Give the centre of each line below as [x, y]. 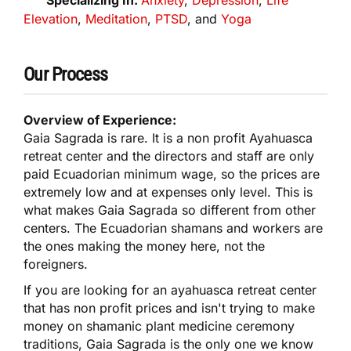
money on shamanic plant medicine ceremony [159, 326]
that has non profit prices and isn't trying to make [169, 308]
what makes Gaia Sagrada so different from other [170, 210]
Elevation [51, 18]
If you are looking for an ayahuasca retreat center [170, 289]
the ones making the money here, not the [144, 246]
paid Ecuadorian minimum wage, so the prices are [172, 174]
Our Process [66, 74]
